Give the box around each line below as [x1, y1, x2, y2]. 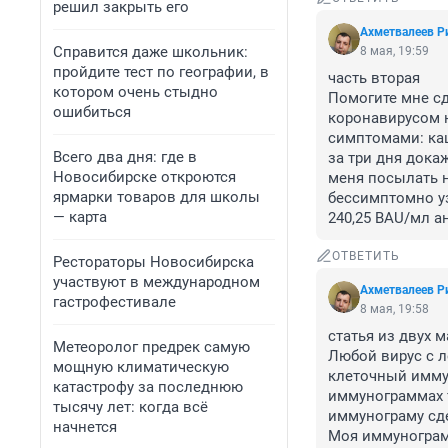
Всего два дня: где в [53, 148, 197, 166]
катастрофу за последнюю [53, 378, 243, 396]
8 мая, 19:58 [360, 302, 429, 317]
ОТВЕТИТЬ [332, 249, 400, 264]
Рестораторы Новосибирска [53, 253, 254, 271]
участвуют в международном [53, 273, 260, 291]
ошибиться [53, 103, 131, 121]
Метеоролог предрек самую [53, 338, 250, 356]
